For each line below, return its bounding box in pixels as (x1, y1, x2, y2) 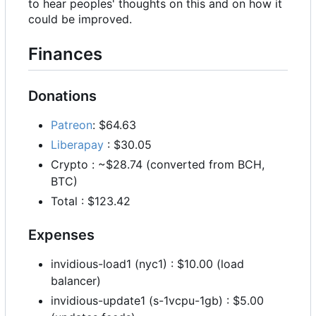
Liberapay (51, 137, 104, 152)
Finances (28, 43, 102, 64)
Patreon (51, 117, 92, 132)
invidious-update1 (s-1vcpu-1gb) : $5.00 (51, 293, 264, 308)
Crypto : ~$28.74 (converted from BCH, (51, 157, 265, 171)
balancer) (51, 273, 101, 288)
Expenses (28, 226, 95, 243)
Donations (28, 87, 97, 104)
